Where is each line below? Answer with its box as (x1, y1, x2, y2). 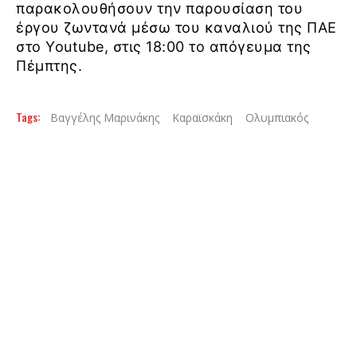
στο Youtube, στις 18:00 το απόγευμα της (16, 37, 312, 55)
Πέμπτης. (16, 57, 82, 74)
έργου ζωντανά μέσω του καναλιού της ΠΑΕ (16, 18, 337, 36)
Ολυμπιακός (245, 109, 308, 125)
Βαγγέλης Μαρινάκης (50, 109, 159, 125)
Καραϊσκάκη (172, 109, 233, 125)
